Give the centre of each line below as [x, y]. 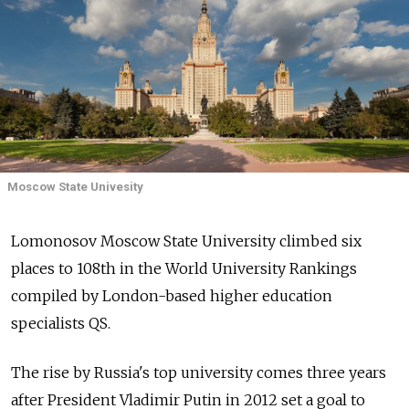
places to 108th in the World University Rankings [184, 269]
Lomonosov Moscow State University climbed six [186, 241]
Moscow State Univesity [75, 187]
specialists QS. [61, 324]
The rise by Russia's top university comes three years [199, 373]
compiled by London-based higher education [172, 296]
